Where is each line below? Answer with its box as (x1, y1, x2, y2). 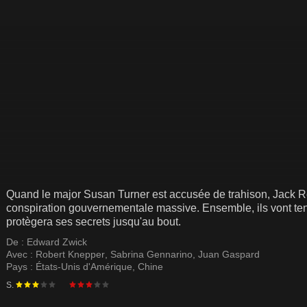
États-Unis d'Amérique (36, 261, 132, 272)
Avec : (6, 249, 36, 260)
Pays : (6, 261, 36, 272)
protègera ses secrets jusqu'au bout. (6, 216, 181, 228)
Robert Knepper (36, 249, 105, 260)
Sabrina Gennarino (110, 249, 193, 260)
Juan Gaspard (198, 249, 260, 260)
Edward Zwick (27, 236, 87, 247)
